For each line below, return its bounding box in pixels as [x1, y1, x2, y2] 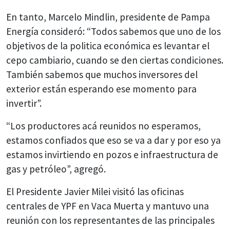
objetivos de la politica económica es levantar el [6, 40, 209, 52]
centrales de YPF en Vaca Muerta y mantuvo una [6, 200, 209, 213]
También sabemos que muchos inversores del [6, 68, 198, 81]
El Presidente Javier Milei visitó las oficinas [6, 185, 184, 198]
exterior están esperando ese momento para [6, 83, 197, 95]
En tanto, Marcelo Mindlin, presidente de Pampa [6, 11, 210, 24]
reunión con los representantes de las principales [6, 214, 215, 227]
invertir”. [6, 97, 42, 110]
